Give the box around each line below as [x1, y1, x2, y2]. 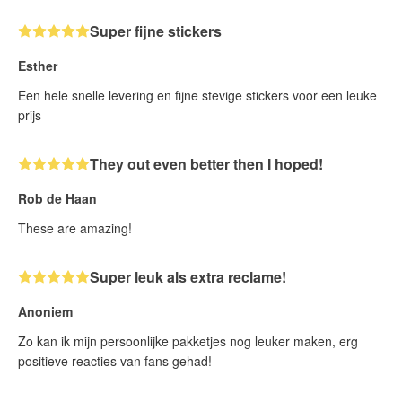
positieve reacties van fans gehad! [18, 351, 212, 370]
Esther [18, 56, 57, 74]
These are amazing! [18, 218, 132, 237]
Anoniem [18, 301, 73, 320]
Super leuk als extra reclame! [90, 266, 286, 287]
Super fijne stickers [90, 20, 222, 41]
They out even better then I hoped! [90, 153, 323, 174]
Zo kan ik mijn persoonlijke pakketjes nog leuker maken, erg [18, 331, 358, 350]
